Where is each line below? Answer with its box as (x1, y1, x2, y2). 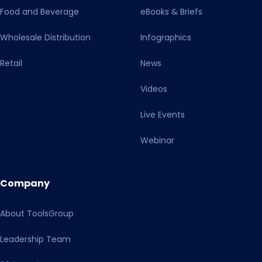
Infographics (140, 32, 191, 44)
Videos (140, 83, 167, 95)
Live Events (140, 109, 185, 121)
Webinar (140, 135, 174, 147)
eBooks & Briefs (140, 6, 202, 18)
